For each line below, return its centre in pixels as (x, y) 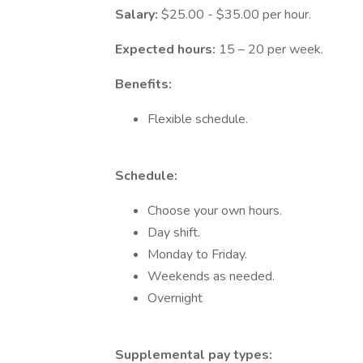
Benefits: (143, 84)
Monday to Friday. (197, 254)
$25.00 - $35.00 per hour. (236, 15)
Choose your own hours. (215, 211)
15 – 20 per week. (271, 49)
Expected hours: (167, 49)
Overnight (175, 298)
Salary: (138, 15)
